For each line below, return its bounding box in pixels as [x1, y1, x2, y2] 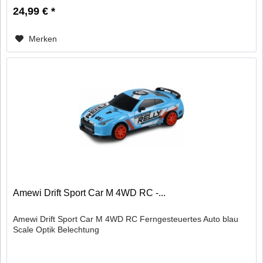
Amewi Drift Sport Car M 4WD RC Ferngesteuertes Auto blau [13, 214, 239, 224]
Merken [29, 33, 58, 43]
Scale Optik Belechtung [13, 224, 100, 234]
